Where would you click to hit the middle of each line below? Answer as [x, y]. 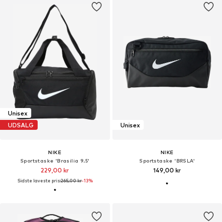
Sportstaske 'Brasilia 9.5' [55, 161]
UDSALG [21, 125]
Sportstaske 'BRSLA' [167, 161]
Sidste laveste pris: [39, 181]
